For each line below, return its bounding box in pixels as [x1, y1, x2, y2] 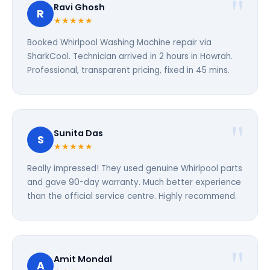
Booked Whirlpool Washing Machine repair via [27, 37, 212, 48]
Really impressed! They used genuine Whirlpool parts [27, 163, 242, 174]
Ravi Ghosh [54, 1, 105, 13]
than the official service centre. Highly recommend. [27, 190, 237, 202]
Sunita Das [54, 127, 103, 139]
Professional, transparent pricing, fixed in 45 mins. [27, 64, 230, 76]
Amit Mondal [54, 253, 112, 265]
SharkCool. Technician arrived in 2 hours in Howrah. [27, 51, 233, 62]
